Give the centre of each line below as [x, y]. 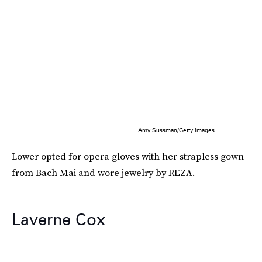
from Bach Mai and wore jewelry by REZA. [103, 172]
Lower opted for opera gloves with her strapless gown [128, 156]
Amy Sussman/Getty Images [176, 130]
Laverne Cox [58, 219]
